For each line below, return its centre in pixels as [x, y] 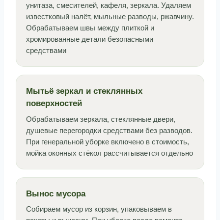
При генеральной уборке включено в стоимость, [108, 142]
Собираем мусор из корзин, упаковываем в [99, 209]
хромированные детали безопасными [90, 39]
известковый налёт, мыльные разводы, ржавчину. [110, 17]
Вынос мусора [56, 193]
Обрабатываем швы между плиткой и [90, 28]
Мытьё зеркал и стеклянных [84, 91]
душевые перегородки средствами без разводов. [109, 130]
